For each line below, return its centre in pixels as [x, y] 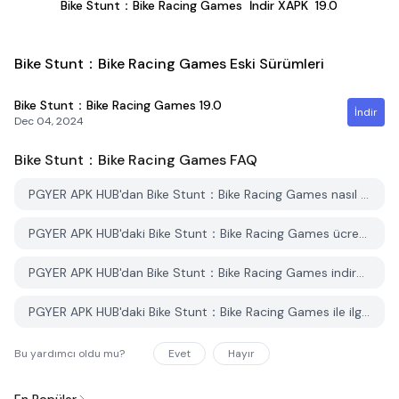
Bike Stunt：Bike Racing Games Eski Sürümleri [169, 64]
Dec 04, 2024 [49, 121]
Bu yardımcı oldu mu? [69, 354]
